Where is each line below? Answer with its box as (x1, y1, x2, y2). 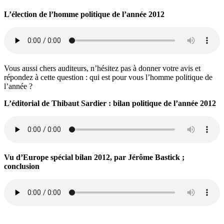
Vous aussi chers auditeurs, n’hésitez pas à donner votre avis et (4, 63, 200, 72)
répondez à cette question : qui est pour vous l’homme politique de (4, 72, 212, 81)
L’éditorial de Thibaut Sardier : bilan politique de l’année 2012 (4, 98, 216, 107)
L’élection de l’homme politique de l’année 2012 (4, 9, 164, 18)
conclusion (4, 161, 39, 170)
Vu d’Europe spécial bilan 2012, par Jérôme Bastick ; (4, 152, 184, 161)
